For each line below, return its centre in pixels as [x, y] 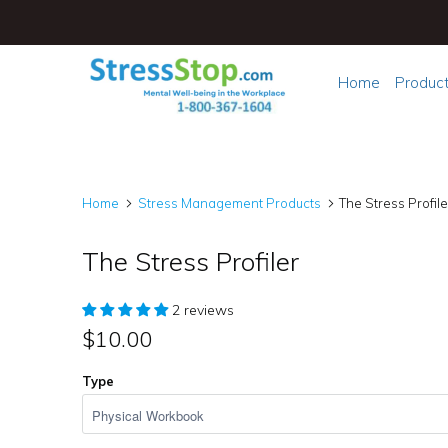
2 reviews [203, 310]
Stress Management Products [229, 203]
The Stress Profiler [190, 261]
